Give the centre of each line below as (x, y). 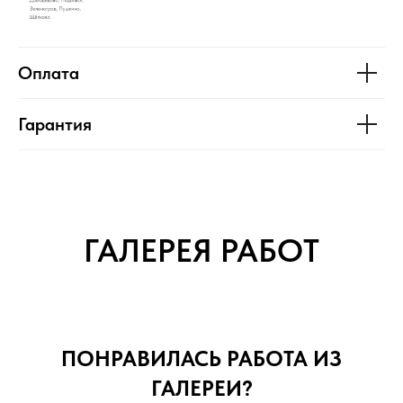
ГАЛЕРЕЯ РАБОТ (201, 251)
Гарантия (55, 125)
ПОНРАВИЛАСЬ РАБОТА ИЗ (201, 359)
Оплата (49, 73)
